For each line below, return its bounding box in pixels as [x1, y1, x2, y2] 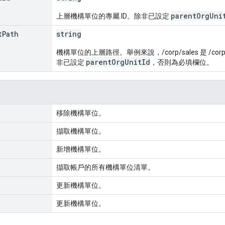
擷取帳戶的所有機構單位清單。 [56, 163, 155, 171]
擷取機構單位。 [56, 127, 105, 135]
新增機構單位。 [56, 145, 105, 153]
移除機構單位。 [56, 108, 105, 117]
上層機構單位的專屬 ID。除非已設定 [56, 12, 171, 20]
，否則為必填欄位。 [150, 58, 213, 66]
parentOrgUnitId [86, 57, 150, 67]
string [56, 29, 81, 39]
